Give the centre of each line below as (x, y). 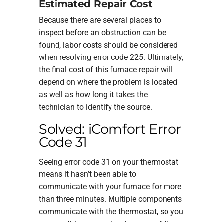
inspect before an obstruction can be (102, 33)
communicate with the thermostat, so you (111, 211)
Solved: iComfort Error (110, 129)
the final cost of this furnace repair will (105, 70)
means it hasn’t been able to (87, 174)
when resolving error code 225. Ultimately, (111, 57)
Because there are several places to (100, 20)
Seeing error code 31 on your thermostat (108, 162)
